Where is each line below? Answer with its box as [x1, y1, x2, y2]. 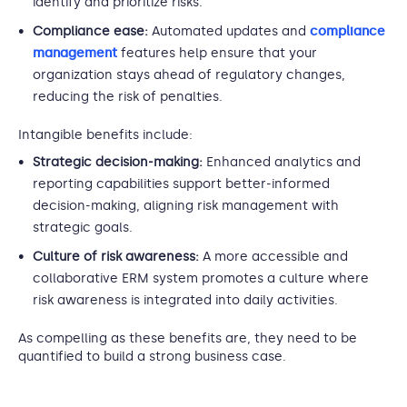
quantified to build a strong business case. [18, 349, 286, 364]
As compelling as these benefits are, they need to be [18, 331, 357, 346]
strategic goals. [33, 220, 133, 235]
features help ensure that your [117, 45, 317, 61]
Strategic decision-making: [33, 154, 203, 170]
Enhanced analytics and [203, 154, 361, 170]
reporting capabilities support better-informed [33, 176, 330, 192]
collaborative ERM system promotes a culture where [33, 271, 369, 286]
